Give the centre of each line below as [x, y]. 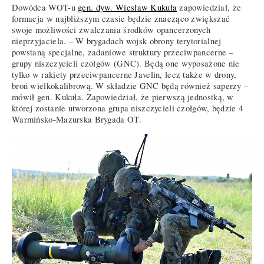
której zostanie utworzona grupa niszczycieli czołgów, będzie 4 [128, 108]
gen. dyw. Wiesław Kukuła [128, 7]
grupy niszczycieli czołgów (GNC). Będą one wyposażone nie [126, 63]
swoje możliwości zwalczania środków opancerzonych [111, 29]
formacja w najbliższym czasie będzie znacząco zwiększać [121, 18]
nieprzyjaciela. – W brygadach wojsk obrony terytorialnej [117, 41]
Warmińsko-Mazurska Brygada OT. [77, 119]
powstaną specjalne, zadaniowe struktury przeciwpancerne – [123, 52]
